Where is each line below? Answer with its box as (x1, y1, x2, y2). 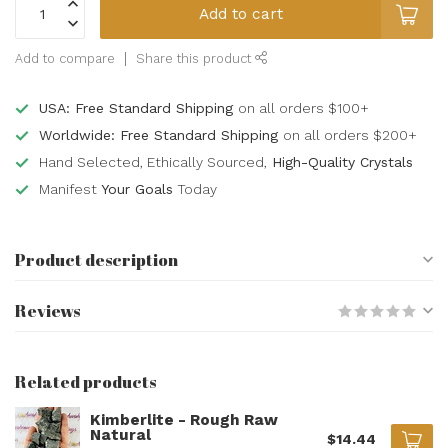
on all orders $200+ (283, 127, 417, 143)
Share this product (136, 51, 255, 66)
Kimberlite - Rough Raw (90, 410, 278, 429)
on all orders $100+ (238, 100, 369, 116)
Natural (90, 425, 151, 444)
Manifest (39, 181, 101, 197)
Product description (15, 248, 178, 271)
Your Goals (101, 181, 173, 197)
